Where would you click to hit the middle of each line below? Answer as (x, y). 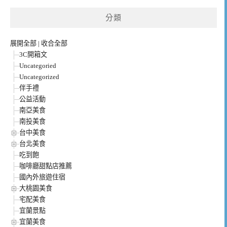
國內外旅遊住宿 (42, 177)
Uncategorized (39, 77)
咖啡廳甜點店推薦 (46, 166)
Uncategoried (38, 66)
